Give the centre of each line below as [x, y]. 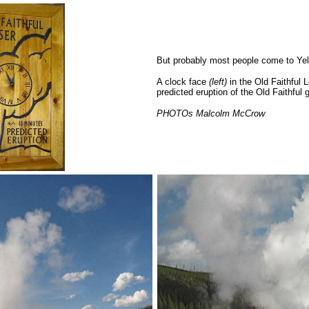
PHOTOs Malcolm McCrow [210, 113]
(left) [218, 82]
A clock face [181, 82]
